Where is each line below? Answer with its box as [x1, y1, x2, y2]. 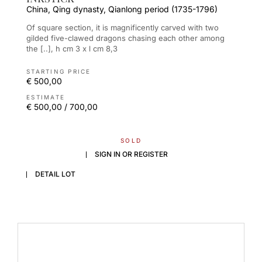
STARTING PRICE [26, 68, 91, 75]
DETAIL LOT [35, 169, 75, 178]
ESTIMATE [26, 94, 65, 101]
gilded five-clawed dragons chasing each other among [26, 33, 225, 43]
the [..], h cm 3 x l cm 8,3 [26, 44, 118, 54]
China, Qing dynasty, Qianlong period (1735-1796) [26, 4, 218, 14]
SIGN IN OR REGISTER [94, 150, 168, 159]
